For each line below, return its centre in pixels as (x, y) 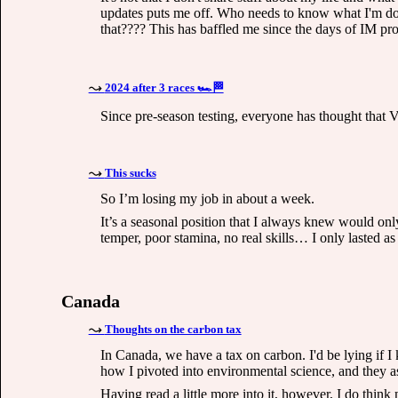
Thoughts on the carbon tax (173, 330)
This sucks (130, 173)
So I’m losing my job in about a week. (207, 198)
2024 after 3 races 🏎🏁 (164, 88)
